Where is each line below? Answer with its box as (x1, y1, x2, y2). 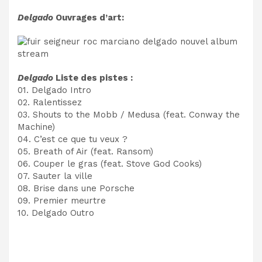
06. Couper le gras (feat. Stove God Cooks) (18, 158, 202, 169)
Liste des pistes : (56, 72, 133, 83)
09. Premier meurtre (18, 195, 106, 206)
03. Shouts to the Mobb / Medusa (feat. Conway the (18, 109, 240, 120)
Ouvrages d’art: (56, 12, 124, 23)
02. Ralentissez (18, 96, 82, 108)
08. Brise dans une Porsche (18, 182, 135, 194)
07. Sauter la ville (18, 170, 92, 181)
